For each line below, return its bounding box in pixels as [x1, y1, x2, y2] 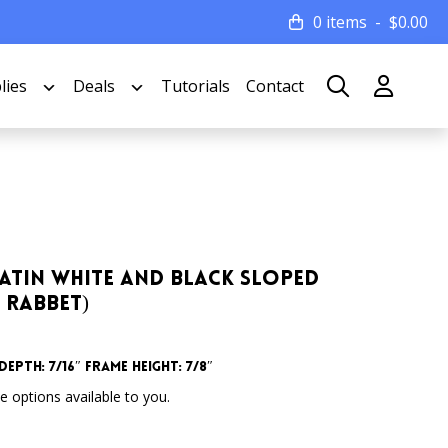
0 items [313, 11, 367, 33]
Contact [246, 74, 304, 97]
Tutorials [161, 74, 230, 97]
